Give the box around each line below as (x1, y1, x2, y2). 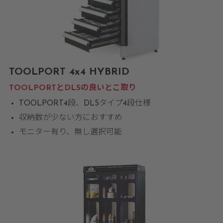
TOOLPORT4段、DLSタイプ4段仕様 (18, 100, 151, 108)
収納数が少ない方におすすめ (18, 114, 122, 122)
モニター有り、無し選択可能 (18, 128, 122, 137)
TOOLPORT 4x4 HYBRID (8, 67, 129, 78)
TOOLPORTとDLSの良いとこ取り (8, 84, 136, 93)
